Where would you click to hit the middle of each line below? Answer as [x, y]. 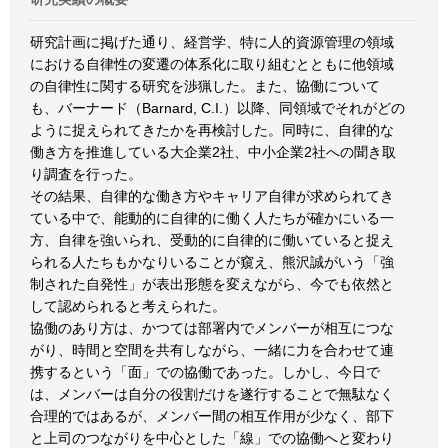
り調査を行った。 [86, 174]
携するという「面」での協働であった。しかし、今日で [205, 372]
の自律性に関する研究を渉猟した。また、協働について [205, 86]
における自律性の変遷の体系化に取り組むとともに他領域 [212, 64]
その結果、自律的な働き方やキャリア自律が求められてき [212, 196]
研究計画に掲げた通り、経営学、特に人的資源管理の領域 [212, 42]
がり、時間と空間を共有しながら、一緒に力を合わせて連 [212, 350]
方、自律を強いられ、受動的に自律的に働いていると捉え [212, 240]
